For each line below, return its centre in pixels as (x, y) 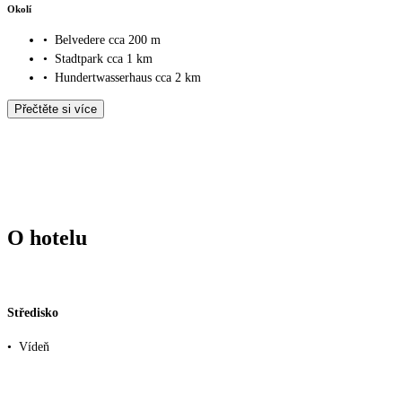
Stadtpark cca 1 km (104, 59)
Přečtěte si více (56, 109)
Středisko (33, 313)
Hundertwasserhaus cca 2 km (128, 78)
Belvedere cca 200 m (108, 40)
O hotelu (47, 237)
